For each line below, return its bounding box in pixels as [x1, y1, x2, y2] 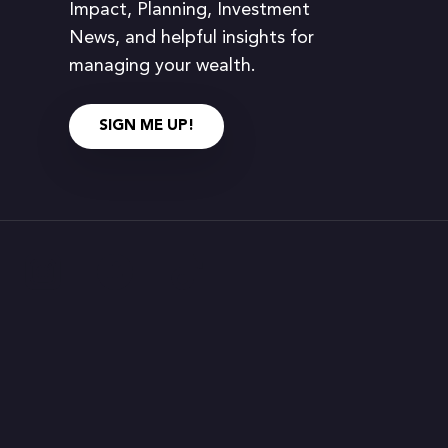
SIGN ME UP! [98, 119, 194, 134]
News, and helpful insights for [68, 29, 314, 47]
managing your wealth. [68, 57, 256, 75]
